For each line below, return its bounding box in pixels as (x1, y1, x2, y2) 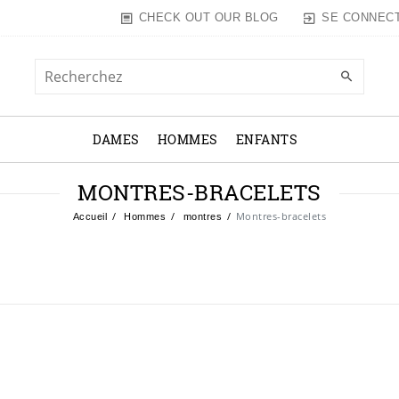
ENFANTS (235, 131, 297, 149)
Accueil (72, 211, 108, 223)
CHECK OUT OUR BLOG (138, 11, 279, 25)
